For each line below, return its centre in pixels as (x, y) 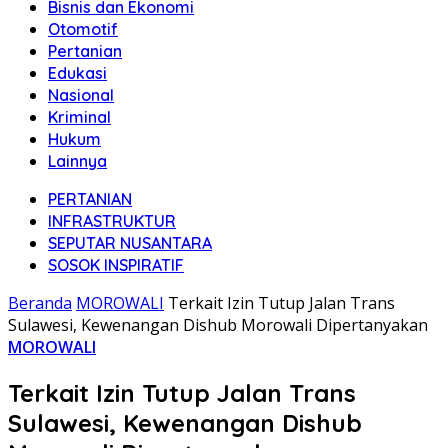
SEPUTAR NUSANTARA (130, 243)
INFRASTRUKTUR (112, 221)
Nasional (81, 95)
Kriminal (79, 117)
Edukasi (77, 73)
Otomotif (83, 29)
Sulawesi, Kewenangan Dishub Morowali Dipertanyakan (218, 325)
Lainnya (77, 161)
